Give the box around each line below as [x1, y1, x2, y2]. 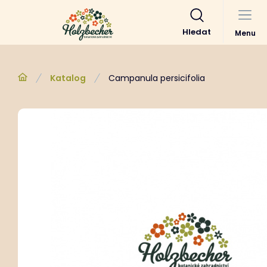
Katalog [50, 72, 86, 84]
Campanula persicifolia [108, 72, 205, 84]
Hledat [182, 26, 211, 38]
